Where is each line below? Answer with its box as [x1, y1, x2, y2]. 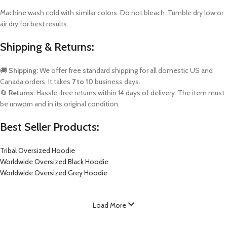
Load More [92, 201, 128, 210]
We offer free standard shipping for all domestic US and [40, 66, 213, 75]
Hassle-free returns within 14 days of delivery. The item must [35, 88, 224, 98]
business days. [93, 77, 140, 87]
